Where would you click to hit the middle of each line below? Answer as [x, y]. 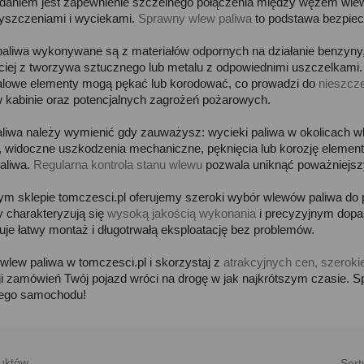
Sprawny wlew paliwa [195, 18]
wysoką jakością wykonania [182, 213]
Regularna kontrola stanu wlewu [118, 165]
